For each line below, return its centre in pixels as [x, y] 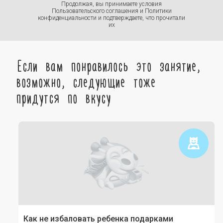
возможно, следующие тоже [86, 81]
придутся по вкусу [64, 97]
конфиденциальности [67, 18]
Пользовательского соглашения [95, 11]
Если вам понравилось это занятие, [109, 65]
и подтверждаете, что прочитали [141, 18]
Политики [158, 11]
